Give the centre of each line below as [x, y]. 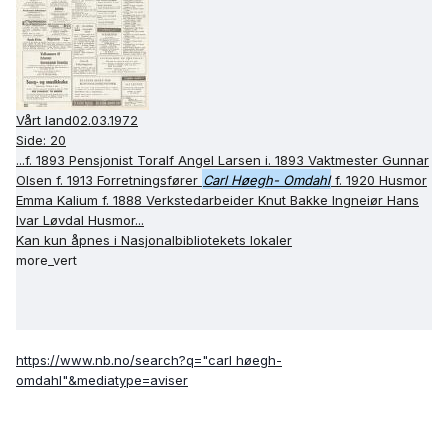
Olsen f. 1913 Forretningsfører [107, 180]
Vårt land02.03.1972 [77, 120]
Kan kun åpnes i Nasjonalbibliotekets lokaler [154, 240]
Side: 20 [41, 140]
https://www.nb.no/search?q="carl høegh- [149, 360]
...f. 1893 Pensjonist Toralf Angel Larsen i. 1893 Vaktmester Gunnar [222, 160]
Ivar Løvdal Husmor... [80, 220]
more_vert [46, 260]
